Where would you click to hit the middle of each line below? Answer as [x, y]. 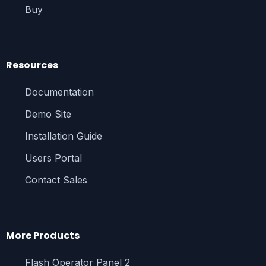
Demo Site [48, 114]
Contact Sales [56, 180]
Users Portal [53, 158]
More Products [42, 235]
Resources [32, 65]
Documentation [59, 92]
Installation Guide [63, 136]
